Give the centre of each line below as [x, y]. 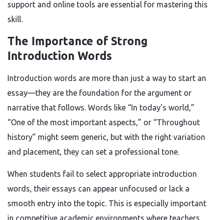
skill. [15, 19]
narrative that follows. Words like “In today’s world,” [101, 108]
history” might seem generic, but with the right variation [106, 137]
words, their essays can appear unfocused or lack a [98, 189]
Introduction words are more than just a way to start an [107, 78]
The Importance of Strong [78, 41]
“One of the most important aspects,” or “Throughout [104, 122]
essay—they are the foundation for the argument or [99, 93]
